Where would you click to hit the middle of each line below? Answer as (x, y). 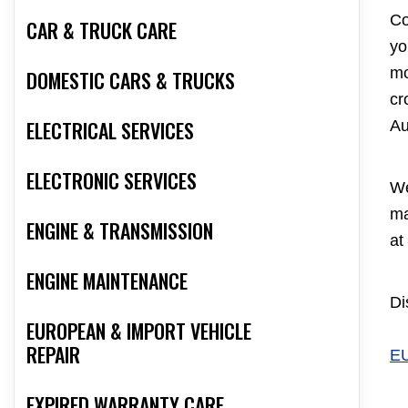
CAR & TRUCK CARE (102, 31)
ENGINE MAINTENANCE (107, 281)
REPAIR (53, 355)
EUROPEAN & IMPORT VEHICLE (139, 331)
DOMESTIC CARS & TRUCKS (131, 81)
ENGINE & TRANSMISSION (120, 231)
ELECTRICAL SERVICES (110, 131)
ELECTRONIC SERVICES (112, 181)
